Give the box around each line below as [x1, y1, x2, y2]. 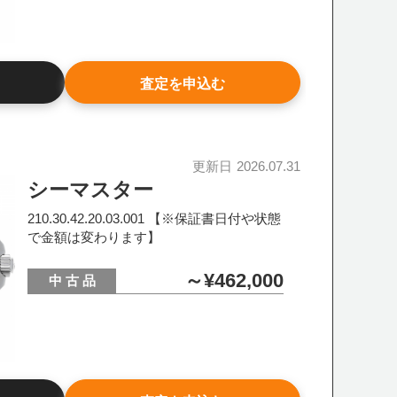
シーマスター [27, 178, 154, 201]
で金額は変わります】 [27, 230, 161, 245]
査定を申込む [139, 76, 225, 91]
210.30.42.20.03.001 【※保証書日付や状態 [27, 211, 282, 226]
